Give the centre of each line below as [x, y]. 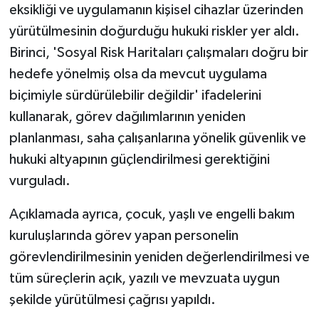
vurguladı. [40, 181]
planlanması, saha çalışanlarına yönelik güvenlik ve [157, 138]
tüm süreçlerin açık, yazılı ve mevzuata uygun [144, 278]
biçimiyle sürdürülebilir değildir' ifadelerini [135, 95]
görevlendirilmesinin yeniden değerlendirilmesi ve [159, 257]
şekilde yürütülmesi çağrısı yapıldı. [112, 299]
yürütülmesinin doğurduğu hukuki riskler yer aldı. [154, 31]
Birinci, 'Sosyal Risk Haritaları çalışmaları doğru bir [158, 52]
